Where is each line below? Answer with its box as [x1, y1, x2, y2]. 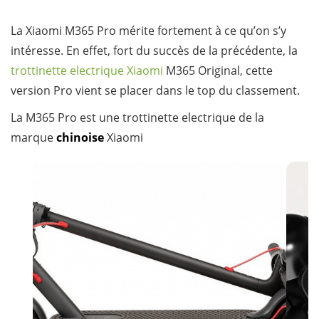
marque [11, 130, 56, 146]
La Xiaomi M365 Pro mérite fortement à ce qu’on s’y [11, 23, 286, 39]
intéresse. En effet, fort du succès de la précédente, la [11, 43, 298, 59]
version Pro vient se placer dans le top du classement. [11, 83, 300, 99]
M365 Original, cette [163, 63, 273, 79]
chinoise [56, 130, 104, 146]
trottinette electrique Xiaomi [11, 63, 163, 79]
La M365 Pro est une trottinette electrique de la [11, 110, 264, 126]
